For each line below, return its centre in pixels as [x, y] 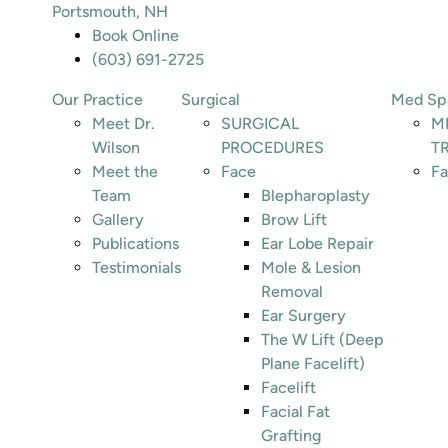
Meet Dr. [123, 123]
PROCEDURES [272, 147]
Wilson [116, 147]
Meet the [125, 171]
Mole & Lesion [311, 267]
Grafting [291, 435]
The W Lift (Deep [322, 339]
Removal [292, 291]
